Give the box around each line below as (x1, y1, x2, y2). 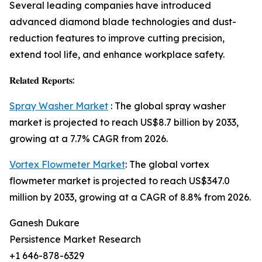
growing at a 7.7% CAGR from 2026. (9, 133, 168, 145)
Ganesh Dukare (9, 217, 80, 229)
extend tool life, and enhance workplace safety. (9, 49, 225, 61)
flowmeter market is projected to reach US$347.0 (9, 175, 230, 187)
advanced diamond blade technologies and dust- (9, 16, 236, 28)
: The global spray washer (108, 100, 226, 112)
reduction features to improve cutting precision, (9, 32, 225, 44)
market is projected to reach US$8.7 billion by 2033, (9, 116, 239, 129)
